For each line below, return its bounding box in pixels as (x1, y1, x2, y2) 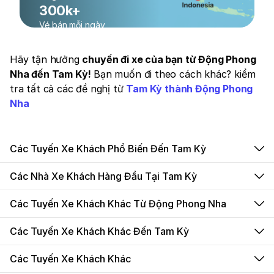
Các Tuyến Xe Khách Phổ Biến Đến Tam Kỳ (10, 143, 206, 155)
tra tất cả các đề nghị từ (10, 83, 127, 95)
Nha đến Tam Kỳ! (10, 68, 94, 80)
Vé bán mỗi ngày (39, 20, 105, 30)
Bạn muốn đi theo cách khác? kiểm (94, 68, 256, 80)
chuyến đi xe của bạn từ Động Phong (82, 53, 256, 65)
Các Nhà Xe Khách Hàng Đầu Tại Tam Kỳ (10, 170, 197, 182)
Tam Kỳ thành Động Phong (126, 83, 253, 95)
